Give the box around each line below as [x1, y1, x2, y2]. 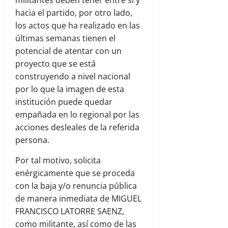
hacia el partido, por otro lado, [15, 7, 132, 19]
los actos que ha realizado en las [15, 20, 140, 32]
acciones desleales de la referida [15, 122, 139, 133]
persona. [15, 134, 49, 146]
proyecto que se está [15, 58, 96, 70]
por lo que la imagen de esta [15, 83, 124, 95]
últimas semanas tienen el [15, 33, 116, 44]
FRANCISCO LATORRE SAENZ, [15, 206, 124, 217]
